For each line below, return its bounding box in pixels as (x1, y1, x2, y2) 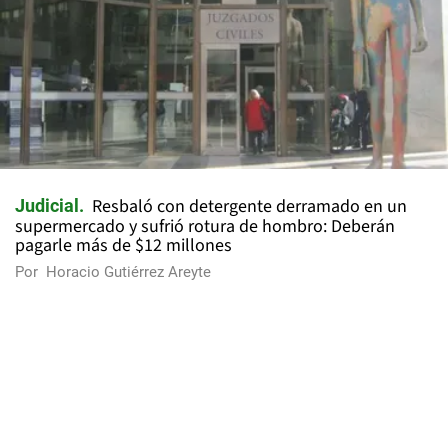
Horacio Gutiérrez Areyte (46, 263, 211, 282)
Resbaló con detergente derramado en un (92, 194, 407, 220)
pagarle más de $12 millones (15, 233, 232, 259)
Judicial (15, 195, 79, 217)
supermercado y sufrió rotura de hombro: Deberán (15, 214, 395, 240)
